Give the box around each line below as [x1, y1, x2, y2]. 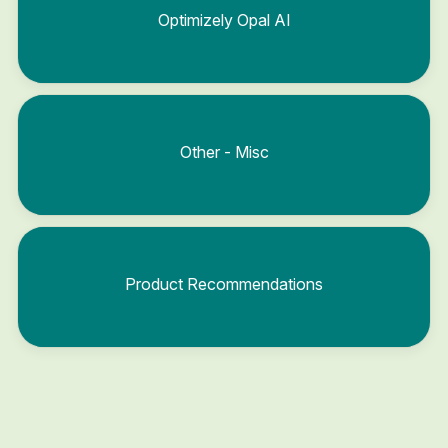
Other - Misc [179, 141, 269, 162]
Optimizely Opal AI [157, 9, 291, 30]
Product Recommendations [125, 273, 323, 294]
